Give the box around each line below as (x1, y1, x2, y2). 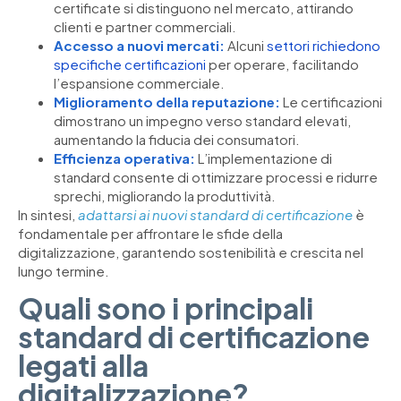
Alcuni (225, 37, 267, 55)
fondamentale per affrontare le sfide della (18, 225, 283, 243)
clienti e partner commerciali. (54, 18, 236, 36)
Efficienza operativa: (54, 149, 195, 167)
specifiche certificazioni (54, 55, 206, 73)
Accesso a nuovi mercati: (54, 37, 225, 55)
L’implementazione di (195, 149, 332, 167)
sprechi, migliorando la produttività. (54, 187, 276, 205)
